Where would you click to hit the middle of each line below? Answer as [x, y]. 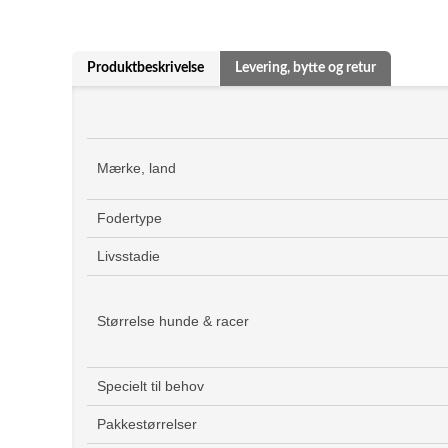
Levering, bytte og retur [305, 68]
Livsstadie [128, 256]
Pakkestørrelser [147, 424]
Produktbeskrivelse [145, 68]
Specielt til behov [150, 386]
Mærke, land [136, 168]
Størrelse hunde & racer [173, 321]
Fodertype [129, 218]
